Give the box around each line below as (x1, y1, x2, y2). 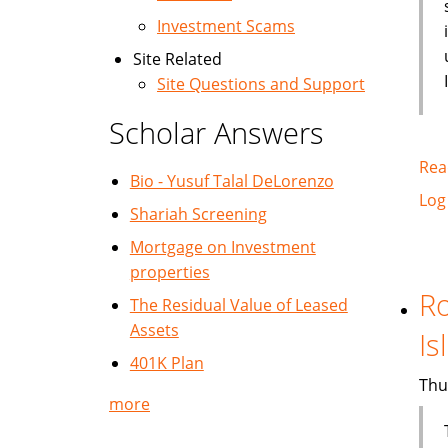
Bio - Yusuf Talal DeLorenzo (129, 170, 334, 192)
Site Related (133, 48, 222, 70)
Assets (129, 319, 179, 341)
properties (129, 261, 210, 283)
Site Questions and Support (157, 73, 365, 95)
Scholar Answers (109, 113, 324, 152)
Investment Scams (157, 15, 295, 37)
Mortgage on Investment (129, 236, 316, 258)
